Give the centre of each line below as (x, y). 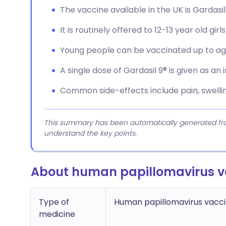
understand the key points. (90, 133)
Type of (54, 202)
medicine (57, 214)
